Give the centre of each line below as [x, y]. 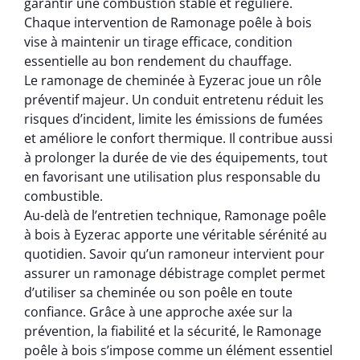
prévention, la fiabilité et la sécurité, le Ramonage [173, 331]
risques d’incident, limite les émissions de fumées [174, 119]
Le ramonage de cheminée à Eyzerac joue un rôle [173, 81]
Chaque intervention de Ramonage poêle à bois [168, 23]
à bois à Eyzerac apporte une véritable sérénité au [176, 235]
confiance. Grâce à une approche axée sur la [158, 312]
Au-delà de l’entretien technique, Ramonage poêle [175, 216]
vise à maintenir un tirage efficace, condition [158, 42]
